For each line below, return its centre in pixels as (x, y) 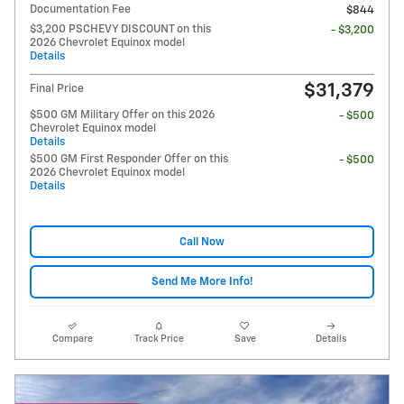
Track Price (159, 339)
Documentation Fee (80, 10)
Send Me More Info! (202, 281)
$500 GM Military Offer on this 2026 (122, 115)
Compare (73, 339)
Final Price (57, 89)
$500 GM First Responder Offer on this (129, 160)
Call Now (202, 242)
